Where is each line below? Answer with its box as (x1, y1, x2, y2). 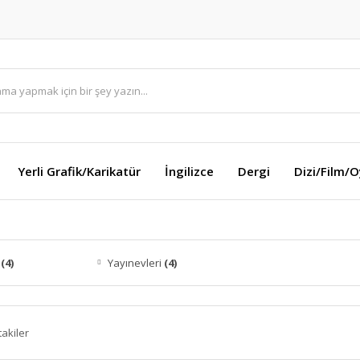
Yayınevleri (108, 256, 165, 270)
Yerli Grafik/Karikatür (18, 163, 141, 179)
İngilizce (165, 163, 214, 179)
